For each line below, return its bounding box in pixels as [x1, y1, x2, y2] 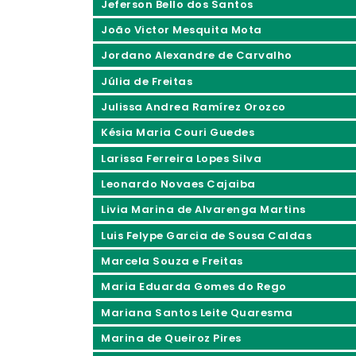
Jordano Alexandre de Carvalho [101, 48, 292, 64]
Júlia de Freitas [101, 73, 192, 89]
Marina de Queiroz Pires [101, 330, 242, 346]
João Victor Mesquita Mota [101, 21, 262, 37]
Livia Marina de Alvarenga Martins [101, 202, 306, 218]
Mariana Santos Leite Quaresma [101, 304, 293, 320]
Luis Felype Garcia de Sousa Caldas [101, 227, 311, 243]
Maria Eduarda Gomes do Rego [101, 279, 287, 295]
